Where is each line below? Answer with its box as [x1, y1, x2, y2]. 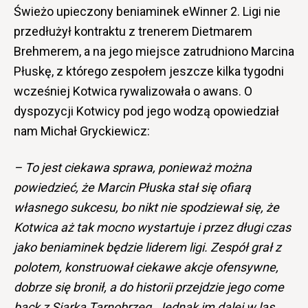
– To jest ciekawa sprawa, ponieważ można [14, 160, 252, 175]
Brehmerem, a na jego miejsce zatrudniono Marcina [14, 44, 294, 59]
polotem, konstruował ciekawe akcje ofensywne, [14, 260, 278, 275]
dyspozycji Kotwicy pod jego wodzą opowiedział [14, 104, 279, 119]
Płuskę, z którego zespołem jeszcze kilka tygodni [14, 64, 284, 79]
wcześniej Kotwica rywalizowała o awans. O [14, 84, 252, 99]
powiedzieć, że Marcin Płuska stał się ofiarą [14, 180, 251, 195]
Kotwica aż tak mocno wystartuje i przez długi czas [14, 220, 291, 235]
